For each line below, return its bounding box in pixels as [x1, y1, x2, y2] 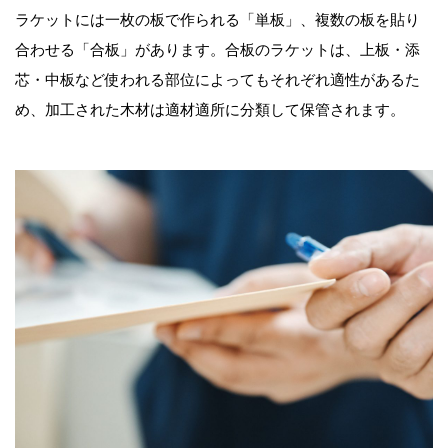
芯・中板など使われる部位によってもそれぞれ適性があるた [15, 70, 420, 88]
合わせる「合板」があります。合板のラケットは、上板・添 [15, 40, 420, 58]
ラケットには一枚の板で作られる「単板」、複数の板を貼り [15, 10, 420, 28]
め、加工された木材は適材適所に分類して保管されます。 [15, 100, 405, 118]
